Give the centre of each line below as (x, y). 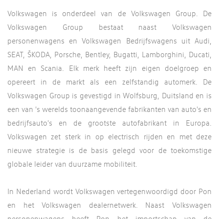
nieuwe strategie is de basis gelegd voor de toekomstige (109, 150)
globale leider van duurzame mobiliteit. (72, 164)
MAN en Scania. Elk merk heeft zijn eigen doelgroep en (109, 68)
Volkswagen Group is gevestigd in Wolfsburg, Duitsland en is (109, 95)
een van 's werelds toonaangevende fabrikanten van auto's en (109, 109)
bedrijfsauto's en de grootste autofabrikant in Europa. (109, 123)
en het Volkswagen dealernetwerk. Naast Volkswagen (109, 205)
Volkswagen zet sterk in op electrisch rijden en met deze (109, 136)
